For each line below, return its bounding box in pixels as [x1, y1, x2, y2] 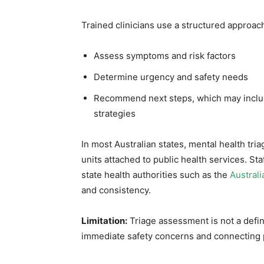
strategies [94, 108, 136, 119]
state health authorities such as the [81, 169, 230, 180]
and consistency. [81, 184, 151, 196]
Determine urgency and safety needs [94, 71, 248, 82]
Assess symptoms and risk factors [94, 50, 236, 61]
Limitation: [81, 215, 127, 226]
